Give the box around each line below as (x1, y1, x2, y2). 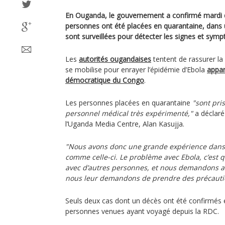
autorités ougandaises (79, 54, 151, 64)
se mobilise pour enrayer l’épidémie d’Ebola (65, 65, 207, 74)
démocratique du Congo (65, 75, 144, 85)
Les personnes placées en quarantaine (65, 98, 192, 107)
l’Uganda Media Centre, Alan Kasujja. (65, 119, 184, 129)
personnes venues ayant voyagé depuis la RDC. (65, 206, 219, 216)
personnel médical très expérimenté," (65, 108, 193, 118)
